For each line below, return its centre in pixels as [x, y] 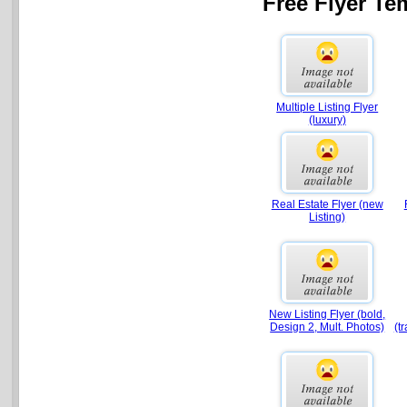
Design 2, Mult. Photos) [328, 328]
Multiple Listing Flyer [328, 108]
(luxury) [327, 120]
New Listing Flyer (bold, [328, 315]
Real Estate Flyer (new [327, 205]
